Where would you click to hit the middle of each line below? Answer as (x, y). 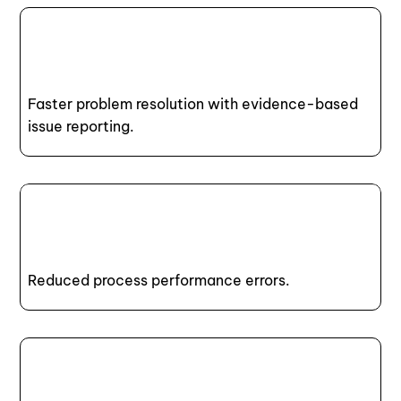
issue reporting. (81, 126)
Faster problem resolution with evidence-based (193, 103)
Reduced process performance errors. (159, 280)
